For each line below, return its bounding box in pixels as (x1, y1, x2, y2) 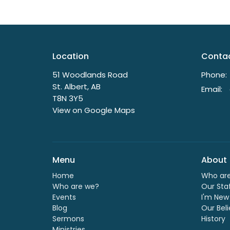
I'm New (201, 192, 229, 203)
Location (52, 50, 89, 63)
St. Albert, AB (52, 81, 101, 92)
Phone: (201, 69, 227, 80)
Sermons (52, 214, 84, 224)
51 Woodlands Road (52, 69, 128, 80)
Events (52, 192, 76, 203)
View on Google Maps (52, 104, 135, 116)
